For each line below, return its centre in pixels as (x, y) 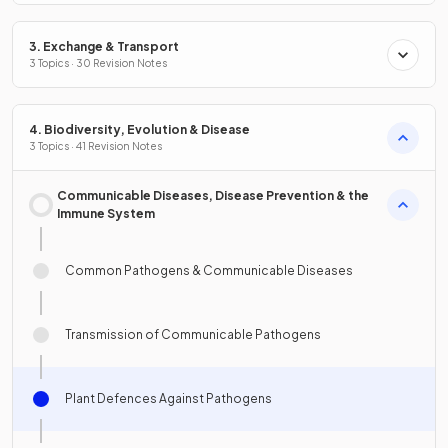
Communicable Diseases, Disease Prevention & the (213, 195)
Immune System (106, 213)
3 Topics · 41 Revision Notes (95, 146)
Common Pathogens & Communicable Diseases (209, 270)
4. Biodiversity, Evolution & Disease (139, 129)
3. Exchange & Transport (104, 46)
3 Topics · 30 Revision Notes (98, 63)
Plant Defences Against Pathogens (168, 398)
